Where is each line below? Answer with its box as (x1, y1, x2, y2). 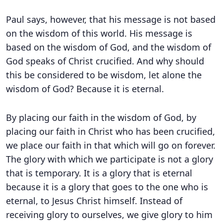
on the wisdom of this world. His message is (6, 27, 192, 39)
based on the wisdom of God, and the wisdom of (6, 41, 211, 53)
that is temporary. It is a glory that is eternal (6, 167, 192, 179)
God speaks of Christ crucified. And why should (6, 55, 204, 67)
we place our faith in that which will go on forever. (6, 139, 216, 151)
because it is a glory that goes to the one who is (6, 181, 208, 193)
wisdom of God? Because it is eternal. (6, 83, 164, 95)
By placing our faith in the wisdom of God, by (6, 111, 196, 123)
